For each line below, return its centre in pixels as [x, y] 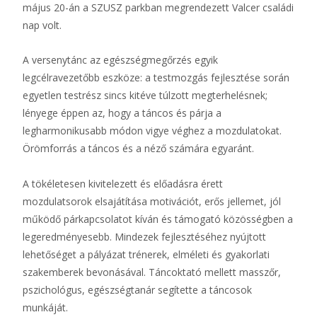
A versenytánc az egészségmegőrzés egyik [120, 60]
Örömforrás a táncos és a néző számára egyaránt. [138, 148]
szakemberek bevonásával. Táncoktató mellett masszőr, [152, 272]
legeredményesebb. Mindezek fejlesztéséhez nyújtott [144, 237]
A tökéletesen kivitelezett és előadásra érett [123, 184]
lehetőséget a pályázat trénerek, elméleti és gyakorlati [146, 254]
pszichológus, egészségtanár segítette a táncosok [137, 290]
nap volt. [42, 25]
